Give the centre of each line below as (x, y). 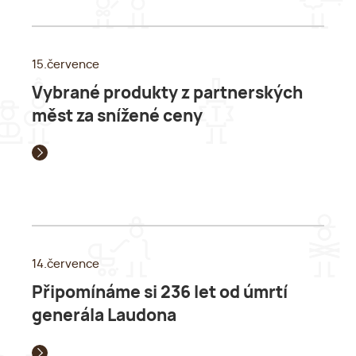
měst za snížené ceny (117, 116)
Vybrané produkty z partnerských (167, 93)
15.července (66, 64)
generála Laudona (104, 316)
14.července (66, 265)
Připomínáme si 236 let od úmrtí (160, 293)
